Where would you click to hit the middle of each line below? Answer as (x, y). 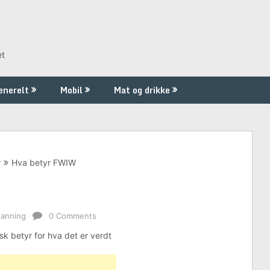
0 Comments (73, 216)
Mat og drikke (142, 90)
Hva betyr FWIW (44, 162)
